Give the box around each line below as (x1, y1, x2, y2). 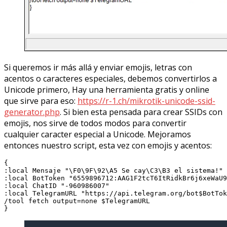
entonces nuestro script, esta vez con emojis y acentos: (4, 139, 212, 151)
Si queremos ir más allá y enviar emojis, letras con (4, 61, 192, 73)
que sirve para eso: (4, 95, 78, 106)
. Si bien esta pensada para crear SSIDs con (60, 106, 222, 118)
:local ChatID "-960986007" (4, 181, 109, 190)
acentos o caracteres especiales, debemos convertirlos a (4, 72, 217, 84)
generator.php (4, 106, 60, 118)
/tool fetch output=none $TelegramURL (4, 197, 150, 205)
